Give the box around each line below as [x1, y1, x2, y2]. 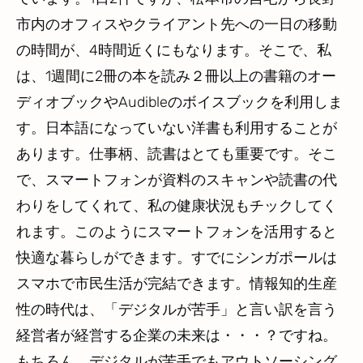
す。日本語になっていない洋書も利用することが [16, 119, 337, 138]
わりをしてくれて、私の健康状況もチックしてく [16, 197, 337, 216]
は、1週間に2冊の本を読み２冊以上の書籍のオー [16, 67, 336, 86]
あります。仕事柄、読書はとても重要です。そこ [16, 145, 337, 164]
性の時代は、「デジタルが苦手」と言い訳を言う [16, 301, 337, 319]
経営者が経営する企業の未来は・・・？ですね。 [16, 327, 337, 345]
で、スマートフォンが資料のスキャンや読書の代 [16, 171, 337, 190]
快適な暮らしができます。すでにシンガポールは [16, 249, 337, 267]
